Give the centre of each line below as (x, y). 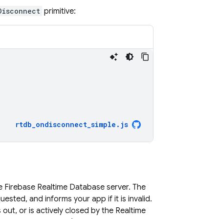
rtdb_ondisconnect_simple (66, 124)
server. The (125, 187)
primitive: (59, 11)
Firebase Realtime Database (55, 187)
